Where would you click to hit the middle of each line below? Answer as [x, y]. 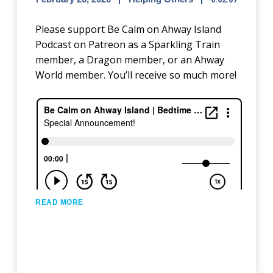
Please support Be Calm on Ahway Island [129, 30]
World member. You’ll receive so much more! [136, 75]
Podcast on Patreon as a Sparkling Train [128, 45]
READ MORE [59, 203]
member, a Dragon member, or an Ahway [130, 60]
